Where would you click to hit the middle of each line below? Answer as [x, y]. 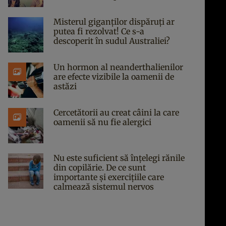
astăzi [65, 86]
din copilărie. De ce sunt [100, 167]
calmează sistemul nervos [104, 187]
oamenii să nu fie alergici [102, 122]
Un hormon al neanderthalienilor [118, 67]
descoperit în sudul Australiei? [112, 41]
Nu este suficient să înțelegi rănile [119, 158]
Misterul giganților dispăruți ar [114, 22]
